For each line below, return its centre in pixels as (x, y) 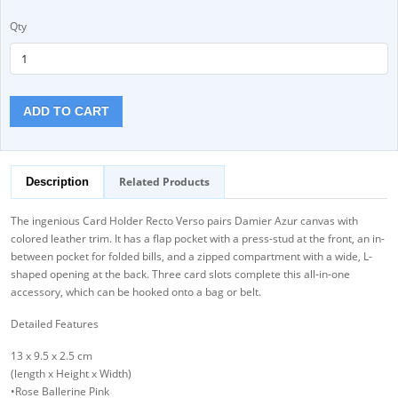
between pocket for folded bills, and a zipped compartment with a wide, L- (191, 257)
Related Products (164, 182)
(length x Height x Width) (71, 374)
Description (57, 182)
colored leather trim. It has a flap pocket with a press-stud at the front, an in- (198, 239)
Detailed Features (55, 324)
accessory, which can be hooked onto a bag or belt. (136, 292)
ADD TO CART (66, 111)
